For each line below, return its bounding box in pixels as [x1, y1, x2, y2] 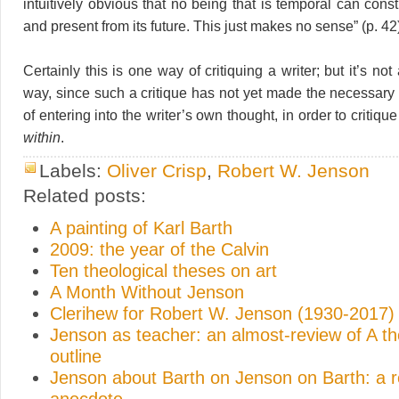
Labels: [39, 159, 107, 181]
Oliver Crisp [107, 159, 207, 181]
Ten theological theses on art [50, 260, 277, 281]
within [23, 129, 61, 145]
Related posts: [23, 184, 146, 206]
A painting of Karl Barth [50, 217, 232, 238]
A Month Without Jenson [50, 281, 244, 302]
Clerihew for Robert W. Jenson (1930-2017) [50, 303, 395, 323]
